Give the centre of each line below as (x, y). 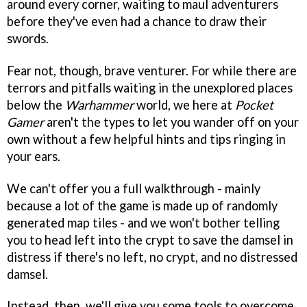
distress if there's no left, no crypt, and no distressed (152, 257)
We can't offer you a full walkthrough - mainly (134, 188)
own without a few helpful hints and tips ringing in (146, 139)
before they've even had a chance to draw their (137, 21)
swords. (28, 38)
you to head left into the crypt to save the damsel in (150, 240)
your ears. (34, 156)
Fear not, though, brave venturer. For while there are (152, 70)
